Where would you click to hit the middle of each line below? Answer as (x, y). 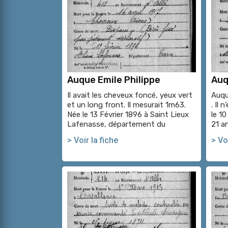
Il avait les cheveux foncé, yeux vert (130, 95)
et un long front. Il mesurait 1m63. (127, 105)
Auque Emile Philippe (114, 80)
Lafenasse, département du (116, 124)
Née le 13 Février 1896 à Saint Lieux (128, 114)
